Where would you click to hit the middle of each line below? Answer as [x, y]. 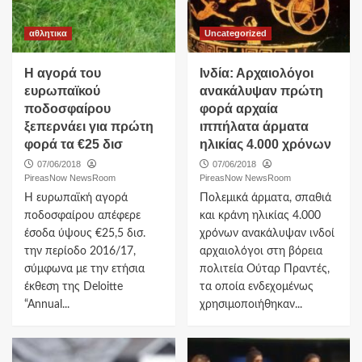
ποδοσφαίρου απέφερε [82, 215]
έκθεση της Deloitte [74, 286]
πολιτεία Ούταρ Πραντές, [264, 269]
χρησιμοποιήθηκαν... [250, 304]
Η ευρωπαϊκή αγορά [76, 198]
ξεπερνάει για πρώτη [89, 126]
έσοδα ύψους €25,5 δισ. [85, 233]
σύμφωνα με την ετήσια [84, 269]
